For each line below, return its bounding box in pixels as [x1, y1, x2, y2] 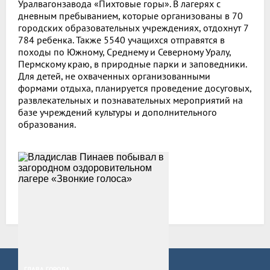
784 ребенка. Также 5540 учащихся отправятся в [18, 33, 225, 46]
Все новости [18, 187, 69, 200]
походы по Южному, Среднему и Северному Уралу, [18, 45, 231, 58]
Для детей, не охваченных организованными [18, 69, 210, 82]
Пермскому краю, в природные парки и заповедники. [18, 57, 246, 70]
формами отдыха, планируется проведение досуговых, [18, 81, 251, 94]
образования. [18, 118, 76, 130]
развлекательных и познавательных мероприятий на [18, 93, 243, 106]
